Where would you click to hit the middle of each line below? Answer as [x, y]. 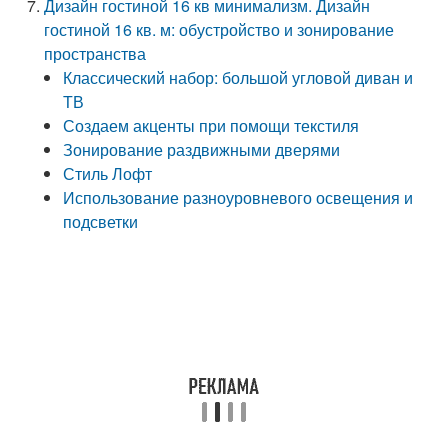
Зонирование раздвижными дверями [202, 149]
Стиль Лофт [108, 173]
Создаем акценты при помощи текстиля [211, 125]
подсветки [101, 221]
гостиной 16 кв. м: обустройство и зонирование [219, 29]
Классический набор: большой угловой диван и [238, 77]
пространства [95, 53]
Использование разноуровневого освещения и [238, 197]
